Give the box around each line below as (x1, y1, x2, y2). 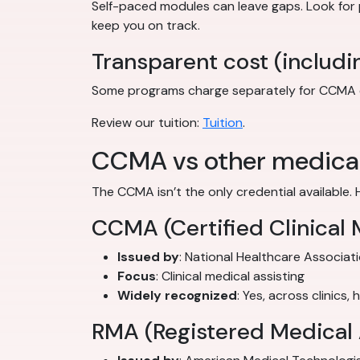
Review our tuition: (92, 114, 202, 132)
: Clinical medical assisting (156, 268, 305, 285)
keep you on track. (92, 17, 200, 35)
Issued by (117, 248, 179, 266)
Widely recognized (117, 287, 237, 305)
